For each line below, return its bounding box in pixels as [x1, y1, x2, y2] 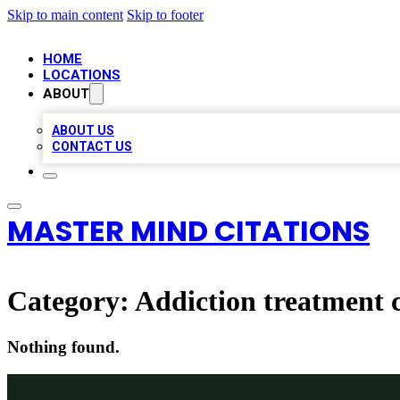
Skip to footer [127, 7, 204, 22]
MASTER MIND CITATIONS [7, 211, 370, 251]
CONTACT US [52, 139, 132, 154]
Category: [7, 285, 135, 318]
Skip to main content [7, 7, 123, 22]
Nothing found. [7, 337, 120, 356]
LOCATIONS [43, 67, 121, 83]
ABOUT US [52, 123, 114, 137]
